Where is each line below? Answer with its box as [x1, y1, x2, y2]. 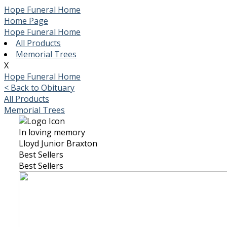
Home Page [4, 15, 48, 26]
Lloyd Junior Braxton [19, 138, 97, 149]
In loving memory [19, 127, 85, 138]
